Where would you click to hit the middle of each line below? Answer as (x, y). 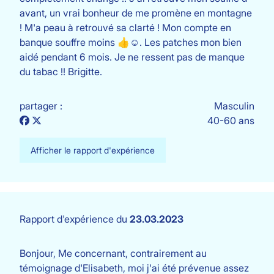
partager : (41, 106)
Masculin (234, 106)
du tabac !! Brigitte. (61, 72)
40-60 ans (231, 120)
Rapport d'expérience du (75, 219)
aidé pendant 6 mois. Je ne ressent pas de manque (132, 57)
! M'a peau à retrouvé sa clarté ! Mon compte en (125, 28)
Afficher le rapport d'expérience (93, 150)
